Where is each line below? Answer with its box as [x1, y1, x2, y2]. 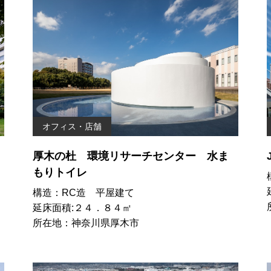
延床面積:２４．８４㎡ [32, 202, 132, 213]
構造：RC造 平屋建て [32, 187, 134, 198]
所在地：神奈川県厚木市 [32, 217, 139, 228]
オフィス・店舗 [42, 121, 102, 131]
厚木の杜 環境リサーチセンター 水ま [32, 149, 229, 162]
